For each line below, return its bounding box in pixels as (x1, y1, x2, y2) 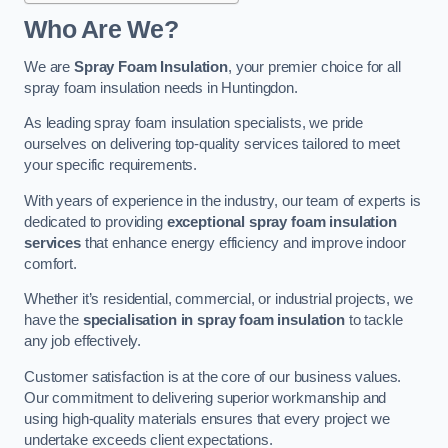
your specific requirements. (24, 157, 198, 174)
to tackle (345, 312, 403, 329)
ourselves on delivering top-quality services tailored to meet (24, 136, 401, 153)
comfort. (24, 255, 77, 272)
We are (24, 58, 74, 75)
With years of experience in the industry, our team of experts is (24, 192, 421, 209)
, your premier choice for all (227, 58, 401, 75)
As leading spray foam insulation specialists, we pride (24, 115, 364, 132)
